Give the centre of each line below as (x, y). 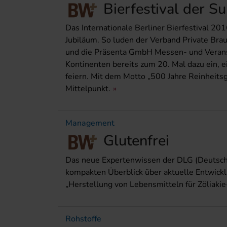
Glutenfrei (136, 141)
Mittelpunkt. (88, 89)
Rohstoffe (83, 219)
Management (90, 123)
